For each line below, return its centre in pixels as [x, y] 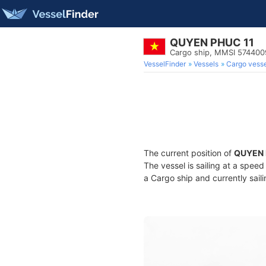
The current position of [189, 153]
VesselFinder [165, 64]
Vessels [206, 64]
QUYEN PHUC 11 [212, 42]
